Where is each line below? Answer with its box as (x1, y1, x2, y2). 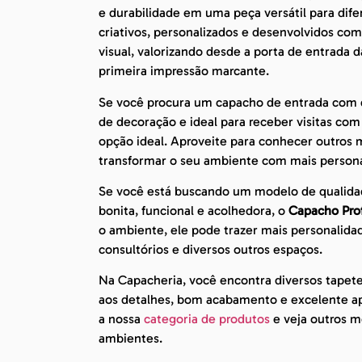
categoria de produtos (144, 311, 270, 327)
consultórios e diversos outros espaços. (99, 241, 322, 257)
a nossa (99, 311, 144, 327)
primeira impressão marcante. (99, 63, 269, 79)
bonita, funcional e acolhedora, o (99, 202, 288, 218)
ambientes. (99, 330, 162, 347)
